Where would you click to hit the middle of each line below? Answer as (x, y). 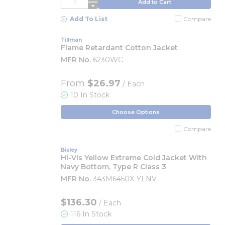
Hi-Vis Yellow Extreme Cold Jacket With (134, 158)
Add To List (89, 19)
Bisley (69, 150)
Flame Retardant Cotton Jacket (119, 48)
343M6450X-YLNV (125, 179)
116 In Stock (91, 214)
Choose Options (136, 112)
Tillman (71, 40)
